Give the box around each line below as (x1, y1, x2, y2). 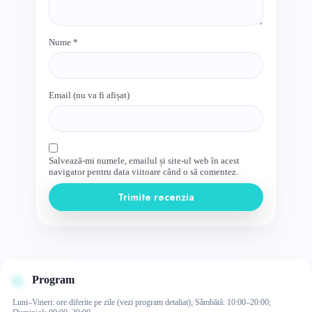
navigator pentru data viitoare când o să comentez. (49, 166, 238, 177)
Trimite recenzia (118, 189, 194, 204)
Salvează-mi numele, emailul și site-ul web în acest (49, 155, 240, 166)
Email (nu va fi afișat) (49, 89, 130, 100)
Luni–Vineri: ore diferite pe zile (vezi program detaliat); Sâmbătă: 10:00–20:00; (13, 297, 271, 307)
